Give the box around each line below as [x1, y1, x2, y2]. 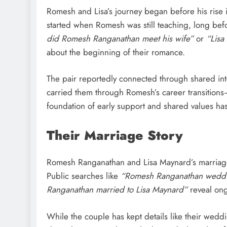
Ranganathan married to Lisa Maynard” [47, 183, 187, 196]
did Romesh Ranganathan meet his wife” [47, 32, 194, 45]
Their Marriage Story [47, 126, 183, 145]
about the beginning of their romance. [47, 46, 185, 58]
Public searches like [47, 170, 121, 182]
